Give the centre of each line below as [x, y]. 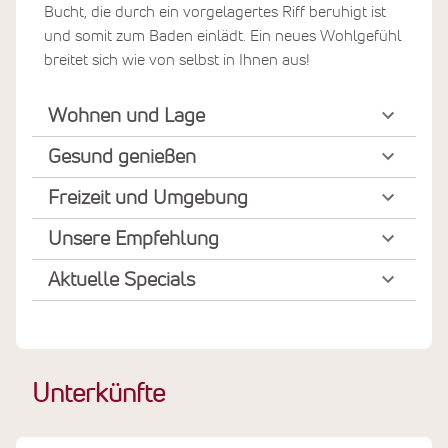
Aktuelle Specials [121, 279]
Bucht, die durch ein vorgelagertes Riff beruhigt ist [215, 11]
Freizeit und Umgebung [148, 197]
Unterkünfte [98, 394]
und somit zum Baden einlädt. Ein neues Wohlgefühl [222, 35]
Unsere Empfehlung [133, 238]
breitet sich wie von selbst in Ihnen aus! [177, 59]
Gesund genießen [122, 156]
